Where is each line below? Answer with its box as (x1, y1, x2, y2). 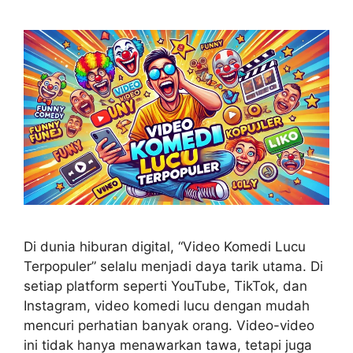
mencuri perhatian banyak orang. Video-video (24, 317, 314, 333)
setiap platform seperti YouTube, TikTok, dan (24, 277, 307, 294)
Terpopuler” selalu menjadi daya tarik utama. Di (24, 258, 323, 274)
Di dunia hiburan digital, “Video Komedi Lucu (24, 238, 306, 255)
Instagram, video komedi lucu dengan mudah (24, 297, 310, 314)
